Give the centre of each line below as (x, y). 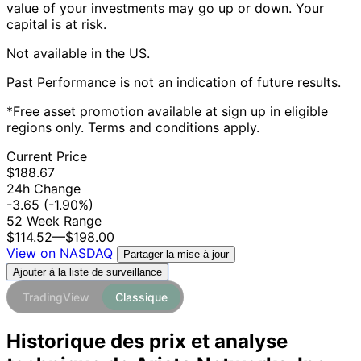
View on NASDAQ (62, 253)
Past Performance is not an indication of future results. (174, 83)
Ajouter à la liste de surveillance (87, 272)
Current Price (47, 157)
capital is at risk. (56, 25)
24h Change (44, 189)
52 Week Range (54, 221)
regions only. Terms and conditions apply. (133, 128)
